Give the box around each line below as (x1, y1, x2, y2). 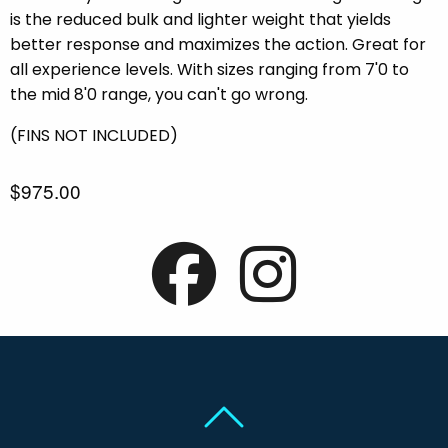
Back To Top (247, 395, 345, 419)
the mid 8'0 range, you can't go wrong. (10, 83, 308, 107)
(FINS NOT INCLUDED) (10, 124, 182, 148)
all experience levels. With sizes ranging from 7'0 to (10, 58, 409, 82)
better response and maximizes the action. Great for (10, 33, 426, 57)
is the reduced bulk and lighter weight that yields (10, 8, 391, 32)
